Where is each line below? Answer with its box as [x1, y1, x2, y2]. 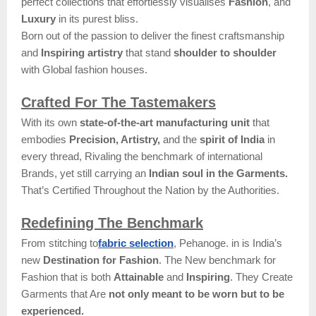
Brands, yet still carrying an [21, 167, 149, 179]
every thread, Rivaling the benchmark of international [21, 150, 262, 162]
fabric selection [98, 237, 174, 249]
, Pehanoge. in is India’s [174, 237, 282, 249]
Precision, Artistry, [69, 133, 160, 145]
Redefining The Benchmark [21, 214, 203, 231]
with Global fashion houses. [21, 63, 147, 75]
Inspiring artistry [41, 47, 123, 59]
